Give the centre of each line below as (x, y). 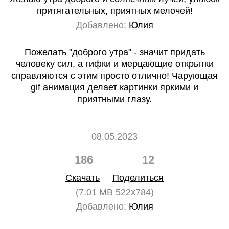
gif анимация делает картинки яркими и (114, 87)
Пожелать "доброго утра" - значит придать (114, 52)
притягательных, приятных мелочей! (114, 11)
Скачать (83, 178)
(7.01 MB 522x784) (114, 192)
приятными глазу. (114, 99)
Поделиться (138, 178)
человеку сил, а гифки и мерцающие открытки (114, 64)
